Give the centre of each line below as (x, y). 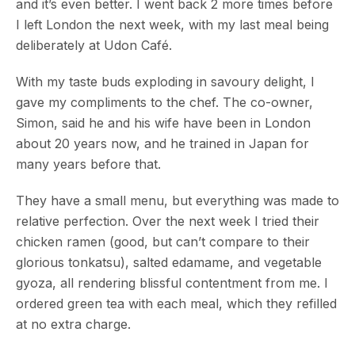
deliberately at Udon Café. (94, 46)
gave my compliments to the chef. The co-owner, (164, 103)
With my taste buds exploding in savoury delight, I (165, 82)
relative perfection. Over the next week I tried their (168, 221)
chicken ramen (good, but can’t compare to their (163, 242)
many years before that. (88, 164)
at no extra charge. (73, 324)
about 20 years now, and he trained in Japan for (162, 144)
